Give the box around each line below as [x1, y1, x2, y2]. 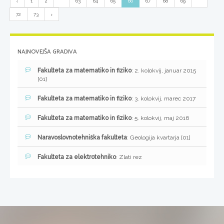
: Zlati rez [116, 153, 142, 161]
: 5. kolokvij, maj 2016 [131, 114, 189, 122]
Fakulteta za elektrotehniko [37, 153, 116, 161]
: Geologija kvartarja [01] [127, 134, 190, 141]
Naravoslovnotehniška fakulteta [37, 134, 127, 141]
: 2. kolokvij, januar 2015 [131, 67, 196, 74]
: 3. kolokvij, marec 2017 [131, 95, 195, 102]
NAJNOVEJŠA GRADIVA [17, 47, 77, 57]
